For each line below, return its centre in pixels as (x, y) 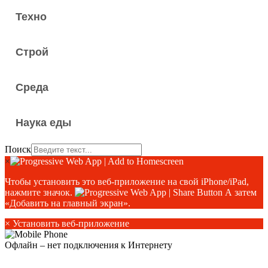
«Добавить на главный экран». (68, 203)
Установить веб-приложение (70, 223)
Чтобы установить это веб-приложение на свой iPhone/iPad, (127, 182)
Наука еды (43, 123)
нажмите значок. (40, 192)
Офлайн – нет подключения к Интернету (89, 245)
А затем (240, 192)
